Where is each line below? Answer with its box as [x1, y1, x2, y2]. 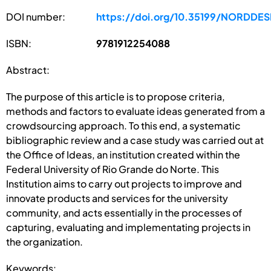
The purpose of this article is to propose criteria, [6, 90, 225, 103]
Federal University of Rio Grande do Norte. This [6, 162, 219, 175]
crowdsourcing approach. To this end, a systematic [6, 119, 241, 132]
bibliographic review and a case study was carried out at [6, 133, 264, 146]
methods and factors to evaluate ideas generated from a [6, 104, 265, 117]
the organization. [6, 235, 83, 248]
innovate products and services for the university [6, 191, 228, 204]
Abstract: [6, 63, 50, 76]
